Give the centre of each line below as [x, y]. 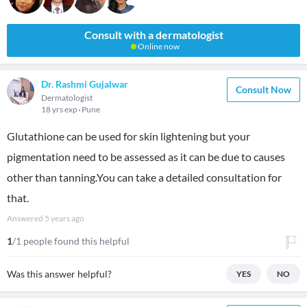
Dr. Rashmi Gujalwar [85, 84]
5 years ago [64, 218]
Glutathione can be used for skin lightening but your [128, 136]
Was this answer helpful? [59, 274]
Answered [26, 218]
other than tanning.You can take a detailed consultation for [144, 177]
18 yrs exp [60, 109]
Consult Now [263, 89]
